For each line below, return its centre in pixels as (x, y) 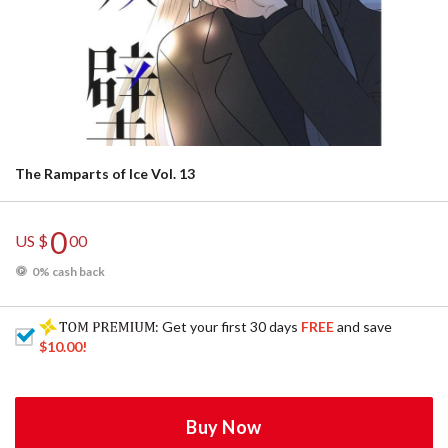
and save (363, 326)
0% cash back (68, 271)
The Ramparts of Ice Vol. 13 (105, 173)
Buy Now (224, 427)
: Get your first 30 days (228, 326)
